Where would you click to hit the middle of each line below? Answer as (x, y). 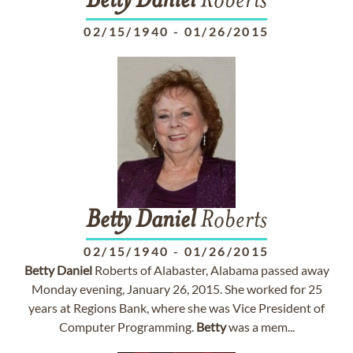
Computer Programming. (127, 327)
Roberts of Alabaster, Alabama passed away (210, 270)
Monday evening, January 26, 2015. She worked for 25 (176, 289)
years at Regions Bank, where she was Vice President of (176, 308)
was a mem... (260, 327)
